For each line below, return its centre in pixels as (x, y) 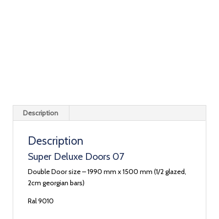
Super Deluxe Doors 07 (76, 156)
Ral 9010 (41, 201)
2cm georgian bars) (56, 183)
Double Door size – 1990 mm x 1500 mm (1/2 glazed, (107, 171)
